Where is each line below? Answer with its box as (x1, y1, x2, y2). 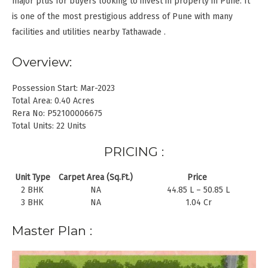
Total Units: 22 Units (12, 120, 86, 131)
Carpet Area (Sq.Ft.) (58, 172, 133, 183)
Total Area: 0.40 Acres (12, 95, 95, 106)
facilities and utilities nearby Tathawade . (12, 27, 166, 38)
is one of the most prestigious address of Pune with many (12, 11, 233, 22)
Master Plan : (12, 223, 92, 239)
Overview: (12, 54, 72, 70)
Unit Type (14, 172, 50, 183)
